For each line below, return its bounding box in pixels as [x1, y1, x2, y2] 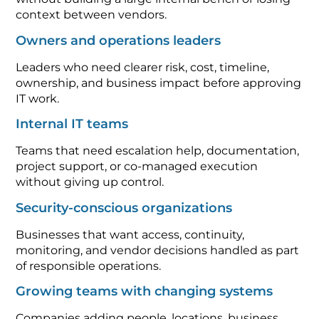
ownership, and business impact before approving [16, 75, 302, 90]
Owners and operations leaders [16, 32, 221, 48]
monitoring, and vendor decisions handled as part [16, 243, 300, 257]
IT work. [16, 91, 60, 105]
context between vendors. [16, 8, 167, 22]
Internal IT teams [16, 116, 129, 132]
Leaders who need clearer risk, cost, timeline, [16, 60, 270, 74]
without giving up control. [16, 175, 164, 189]
